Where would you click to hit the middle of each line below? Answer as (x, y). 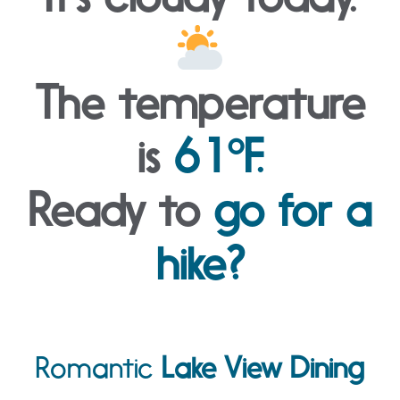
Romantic (99, 368)
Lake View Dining (263, 368)
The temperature (200, 103)
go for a (292, 210)
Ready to (121, 210)
